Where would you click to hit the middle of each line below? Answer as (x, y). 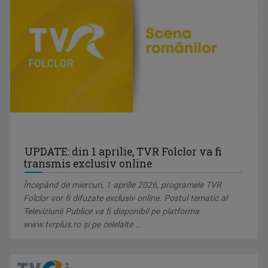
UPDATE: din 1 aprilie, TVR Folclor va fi (124, 151)
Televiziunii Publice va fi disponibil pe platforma (112, 211)
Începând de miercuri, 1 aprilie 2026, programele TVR (123, 185)
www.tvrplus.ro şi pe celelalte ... (83, 224)
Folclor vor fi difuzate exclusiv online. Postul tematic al (126, 198)
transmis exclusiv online (88, 163)
